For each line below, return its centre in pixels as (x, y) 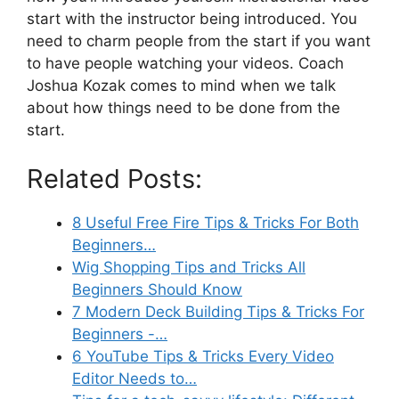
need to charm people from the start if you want (199, 41)
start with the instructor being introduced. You (192, 18)
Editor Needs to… (134, 379)
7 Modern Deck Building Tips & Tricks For (218, 312)
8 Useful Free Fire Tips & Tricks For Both (216, 223)
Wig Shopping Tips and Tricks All (189, 268)
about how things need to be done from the (183, 107)
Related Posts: (114, 179)
